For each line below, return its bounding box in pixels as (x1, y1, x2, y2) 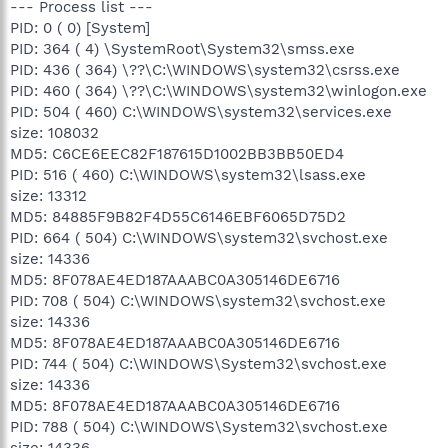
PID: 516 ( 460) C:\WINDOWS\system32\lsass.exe (10, 165, 366, 184)
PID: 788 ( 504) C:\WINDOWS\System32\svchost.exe (10, 417, 388, 436)
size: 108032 (10, 123, 99, 142)
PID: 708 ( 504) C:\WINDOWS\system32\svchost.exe (10, 291, 386, 310)
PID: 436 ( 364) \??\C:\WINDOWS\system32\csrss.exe (10, 60, 400, 79)
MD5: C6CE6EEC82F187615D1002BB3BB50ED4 (10, 144, 344, 163)
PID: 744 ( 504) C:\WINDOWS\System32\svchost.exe (10, 354, 387, 373)
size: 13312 (10, 186, 87, 205)
